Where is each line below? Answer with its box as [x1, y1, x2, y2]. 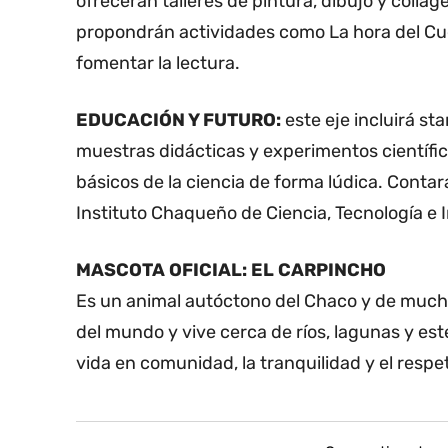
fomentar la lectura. [76, 52, 240, 75]
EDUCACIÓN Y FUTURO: [76, 109, 281, 132]
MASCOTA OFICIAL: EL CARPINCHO [76, 259, 386, 282]
